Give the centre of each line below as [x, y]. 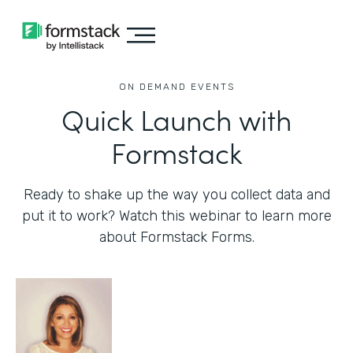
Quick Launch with [176, 119]
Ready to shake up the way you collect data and [176, 195]
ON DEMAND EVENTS [176, 87]
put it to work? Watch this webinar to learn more [176, 216]
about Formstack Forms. [176, 237]
